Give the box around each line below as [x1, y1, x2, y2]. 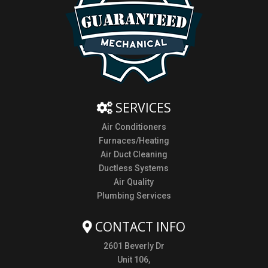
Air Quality [114, 177, 154, 187]
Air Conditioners [101, 122, 166, 132]
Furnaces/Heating [98, 136, 169, 145]
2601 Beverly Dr [103, 241, 165, 251]
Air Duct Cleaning [100, 150, 167, 159]
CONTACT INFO [92, 218, 185, 235]
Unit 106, [117, 255, 151, 264]
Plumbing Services [96, 191, 171, 200]
